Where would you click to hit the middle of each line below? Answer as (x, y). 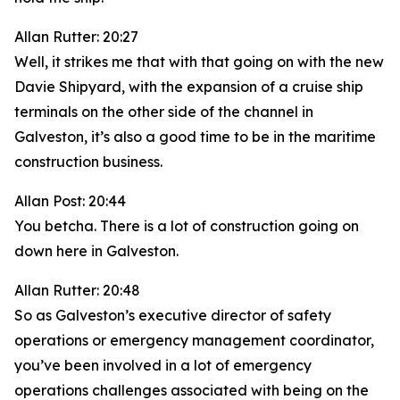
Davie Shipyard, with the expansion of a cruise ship (189, 87)
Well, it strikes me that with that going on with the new (199, 62)
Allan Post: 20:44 (70, 201)
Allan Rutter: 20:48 (77, 290)
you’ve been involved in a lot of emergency (163, 365)
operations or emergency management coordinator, (194, 340)
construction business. (88, 162)
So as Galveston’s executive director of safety (173, 315)
